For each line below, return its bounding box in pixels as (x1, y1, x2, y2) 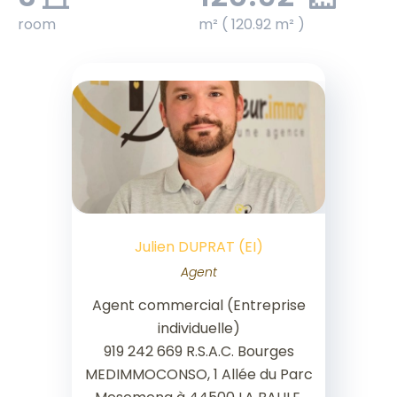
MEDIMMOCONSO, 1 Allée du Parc (84, 364, 313, 385)
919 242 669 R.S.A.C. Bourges (103, 341, 294, 362)
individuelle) (157, 318, 240, 339)
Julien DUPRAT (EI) (134, 237, 263, 258)
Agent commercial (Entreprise (91, 295, 306, 316)
